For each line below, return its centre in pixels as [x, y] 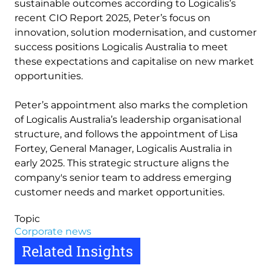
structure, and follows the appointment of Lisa [126, 134]
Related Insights [77, 251]
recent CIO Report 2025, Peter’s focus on [113, 18]
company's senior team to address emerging [123, 178]
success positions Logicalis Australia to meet [121, 47]
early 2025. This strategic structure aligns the [122, 163]
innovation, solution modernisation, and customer [135, 32]
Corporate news [53, 231]
